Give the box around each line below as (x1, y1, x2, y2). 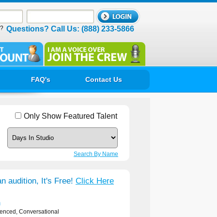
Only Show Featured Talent (24, 112, 117, 120)
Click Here (76, 176, 114, 186)
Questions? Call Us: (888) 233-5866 (6, 25, 134, 33)
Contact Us (85, 76, 122, 83)
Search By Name (74, 151, 118, 157)
